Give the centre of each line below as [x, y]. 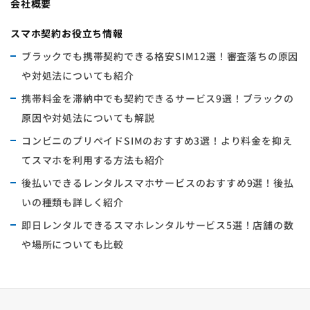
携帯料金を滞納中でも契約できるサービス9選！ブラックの [158, 99]
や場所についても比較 [73, 245]
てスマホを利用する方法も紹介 [93, 160]
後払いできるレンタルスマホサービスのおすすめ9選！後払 [158, 183]
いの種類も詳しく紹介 [73, 202]
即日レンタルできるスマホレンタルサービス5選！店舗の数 [158, 225]
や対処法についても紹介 [78, 76]
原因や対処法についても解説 [88, 118]
